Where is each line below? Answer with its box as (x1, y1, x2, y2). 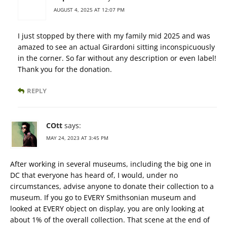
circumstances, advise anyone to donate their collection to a (10, 181, 214, 191)
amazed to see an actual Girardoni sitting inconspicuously (18, 42, 215, 52)
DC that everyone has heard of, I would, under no (10, 170, 178, 180)
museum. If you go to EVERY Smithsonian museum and (10, 193, 196, 202)
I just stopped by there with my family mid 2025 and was (18, 31, 210, 41)
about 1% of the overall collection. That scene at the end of (10, 215, 210, 224)
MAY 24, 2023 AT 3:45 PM (46, 134, 108, 141)
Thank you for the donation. (18, 64, 112, 74)
